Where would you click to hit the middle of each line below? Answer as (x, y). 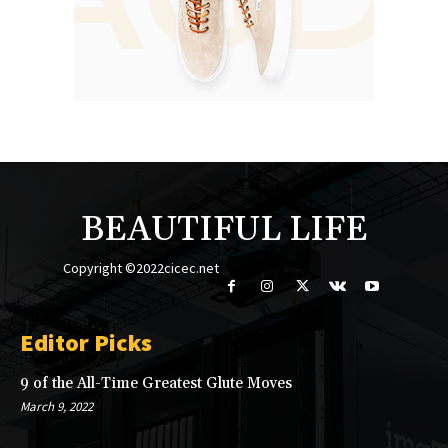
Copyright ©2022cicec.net (141, 268)
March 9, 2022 (56, 407)
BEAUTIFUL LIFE (224, 230)
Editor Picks (86, 343)
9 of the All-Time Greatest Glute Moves (156, 384)
